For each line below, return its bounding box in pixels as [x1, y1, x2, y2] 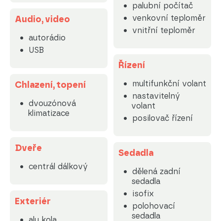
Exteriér [15, 196, 51, 207]
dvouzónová [28, 99, 76, 108]
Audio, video [15, 14, 70, 25]
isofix [132, 189, 154, 198]
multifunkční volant [132, 79, 206, 88]
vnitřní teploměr [132, 26, 195, 35]
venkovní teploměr [132, 13, 206, 23]
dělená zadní [132, 167, 181, 176]
